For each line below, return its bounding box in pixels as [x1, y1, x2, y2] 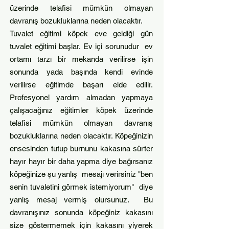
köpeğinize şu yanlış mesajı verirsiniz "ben [10, 170, 153, 178]
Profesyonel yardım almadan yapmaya [10, 93, 153, 102]
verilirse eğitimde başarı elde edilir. [10, 80, 153, 89]
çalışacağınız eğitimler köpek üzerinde [10, 106, 153, 114]
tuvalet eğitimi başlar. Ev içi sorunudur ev [10, 42, 153, 51]
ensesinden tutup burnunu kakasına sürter [10, 144, 153, 153]
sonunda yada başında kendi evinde [10, 67, 153, 76]
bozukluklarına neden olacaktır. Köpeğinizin [10, 131, 153, 140]
